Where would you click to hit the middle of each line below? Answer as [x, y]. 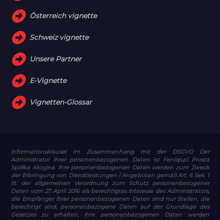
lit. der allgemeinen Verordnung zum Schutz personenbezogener [110, 183]
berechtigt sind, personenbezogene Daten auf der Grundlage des [110, 206]
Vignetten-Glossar [61, 102]
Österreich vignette [63, 15]
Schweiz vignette [59, 37]
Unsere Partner [56, 59]
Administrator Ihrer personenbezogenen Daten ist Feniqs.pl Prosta [110, 159]
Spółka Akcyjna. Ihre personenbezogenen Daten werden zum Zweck [110, 167]
